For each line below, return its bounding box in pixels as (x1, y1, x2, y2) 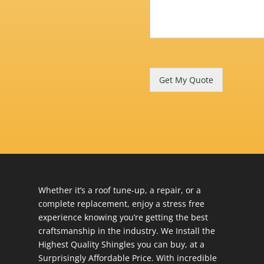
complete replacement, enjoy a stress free (38, 197, 204, 209)
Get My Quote (159, 74, 213, 86)
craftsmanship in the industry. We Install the (38, 225, 215, 236)
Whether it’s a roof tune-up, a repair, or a (38, 184, 201, 196)
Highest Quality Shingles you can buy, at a (38, 238, 204, 250)
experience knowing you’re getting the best (38, 211, 208, 223)
